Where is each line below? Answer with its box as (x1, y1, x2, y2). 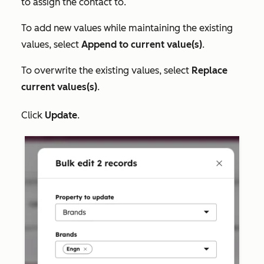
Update (45, 109, 77, 121)
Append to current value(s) (81, 38, 202, 50)
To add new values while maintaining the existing (21, 22, 233, 34)
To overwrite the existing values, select (21, 64, 192, 76)
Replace (192, 64, 227, 76)
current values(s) (21, 81, 97, 93)
